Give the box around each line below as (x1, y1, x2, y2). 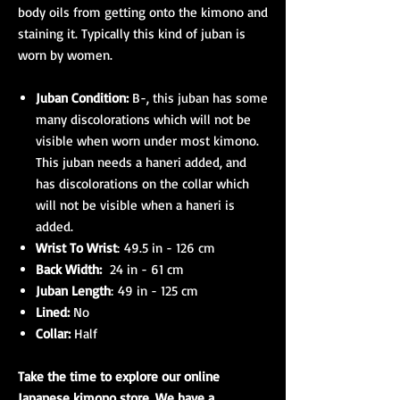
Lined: (36, 304, 70, 321)
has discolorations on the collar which (36, 175, 249, 192)
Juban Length (36, 282, 111, 299)
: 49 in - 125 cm (111, 282, 198, 299)
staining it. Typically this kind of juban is (18, 25, 246, 42)
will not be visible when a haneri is (36, 196, 235, 213)
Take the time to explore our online (18, 368, 220, 385)
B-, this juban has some (129, 89, 268, 106)
